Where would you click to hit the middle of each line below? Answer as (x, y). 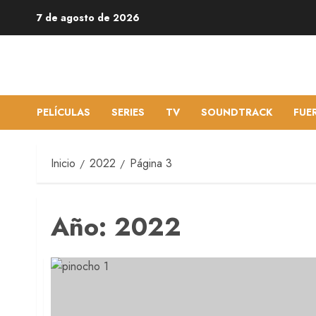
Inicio (63, 163)
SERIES (128, 112)
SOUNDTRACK (237, 112)
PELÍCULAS (63, 112)
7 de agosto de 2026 (88, 18)
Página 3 (151, 163)
